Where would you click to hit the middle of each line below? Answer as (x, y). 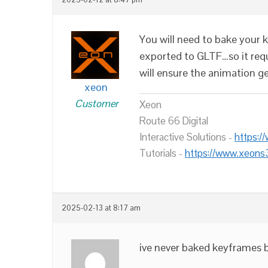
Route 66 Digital (174, 121)
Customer (96, 103)
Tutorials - (162, 153)
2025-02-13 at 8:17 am (101, 208)
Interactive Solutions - (187, 137)
